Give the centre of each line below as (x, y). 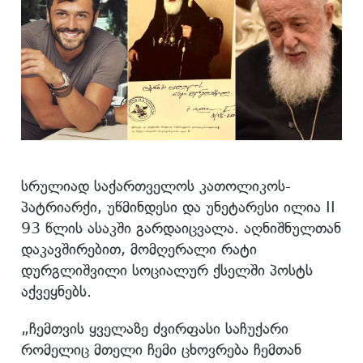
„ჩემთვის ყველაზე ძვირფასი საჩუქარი (155, 328)
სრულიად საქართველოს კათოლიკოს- (156, 186)
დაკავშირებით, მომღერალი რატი (139, 249)
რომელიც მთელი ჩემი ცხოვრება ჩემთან (161, 349)
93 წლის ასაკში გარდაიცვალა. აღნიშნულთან (181, 228)
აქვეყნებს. (56, 291)
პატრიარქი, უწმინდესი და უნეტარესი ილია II (178, 207)
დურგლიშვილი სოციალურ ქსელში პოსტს (167, 270)
